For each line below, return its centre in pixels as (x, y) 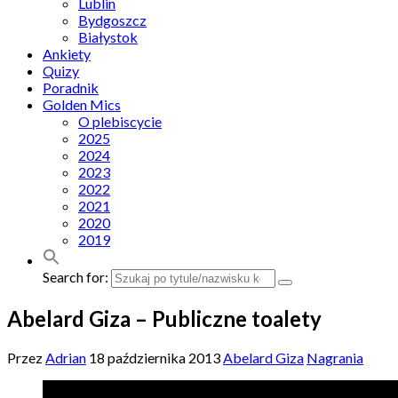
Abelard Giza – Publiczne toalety (164, 318)
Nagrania (335, 357)
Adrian (66, 357)
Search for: (76, 277)
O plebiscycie (120, 121)
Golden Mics (82, 104)
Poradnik (71, 88)
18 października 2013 (155, 357)
